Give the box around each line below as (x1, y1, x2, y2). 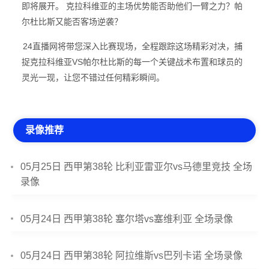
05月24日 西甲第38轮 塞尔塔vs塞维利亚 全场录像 (20, 213, 234, 224)
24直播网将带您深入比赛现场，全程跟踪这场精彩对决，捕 (22, 41, 243, 51)
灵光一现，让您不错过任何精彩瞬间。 (21, 73, 165, 82)
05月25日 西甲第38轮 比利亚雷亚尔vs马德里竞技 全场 (20, 162, 253, 172)
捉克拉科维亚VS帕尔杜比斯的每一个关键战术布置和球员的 (21, 57, 243, 67)
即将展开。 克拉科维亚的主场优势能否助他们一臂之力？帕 (21, 1, 243, 11)
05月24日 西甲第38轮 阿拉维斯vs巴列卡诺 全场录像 (20, 250, 243, 261)
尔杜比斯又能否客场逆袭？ (21, 17, 122, 26)
